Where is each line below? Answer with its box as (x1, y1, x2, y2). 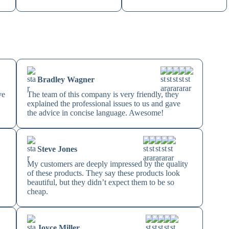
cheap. (27, 187, 49, 196)
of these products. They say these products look (27, 169, 180, 178)
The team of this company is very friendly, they (27, 90, 179, 99)
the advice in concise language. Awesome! (27, 108, 164, 118)
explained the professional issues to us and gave (27, 99, 181, 108)
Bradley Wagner (37, 75, 95, 84)
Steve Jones (37, 145, 78, 154)
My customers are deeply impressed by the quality (27, 159, 189, 169)
